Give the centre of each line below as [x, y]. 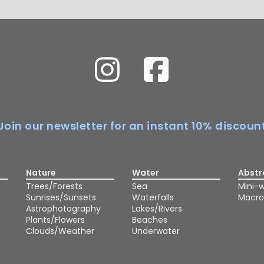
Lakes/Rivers [157, 209]
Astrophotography [63, 209]
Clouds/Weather [60, 231]
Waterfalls [153, 197]
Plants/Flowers [55, 220]
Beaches [150, 220]
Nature [41, 173]
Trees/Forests [54, 186]
